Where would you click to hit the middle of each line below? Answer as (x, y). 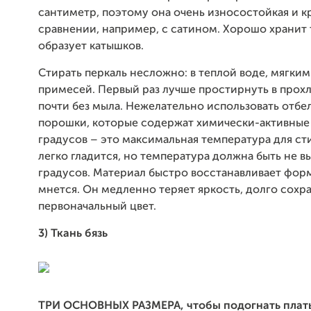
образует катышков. (91, 47)
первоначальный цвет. (97, 207)
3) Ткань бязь (73, 234)
